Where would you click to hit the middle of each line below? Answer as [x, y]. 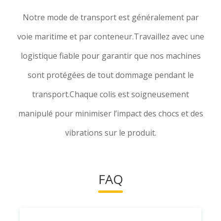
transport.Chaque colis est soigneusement [110, 94]
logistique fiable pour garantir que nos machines [110, 55]
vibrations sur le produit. [110, 132]
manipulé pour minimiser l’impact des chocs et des [110, 113]
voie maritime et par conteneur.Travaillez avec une [110, 36]
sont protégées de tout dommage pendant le [110, 75]
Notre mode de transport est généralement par [110, 17]
